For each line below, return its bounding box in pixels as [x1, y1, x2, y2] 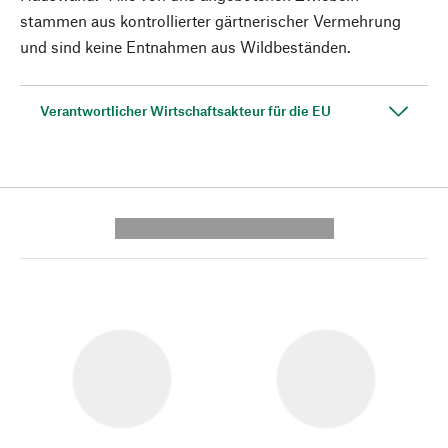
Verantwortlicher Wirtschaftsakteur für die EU [40, 102, 331, 119]
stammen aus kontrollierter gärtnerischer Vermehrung [20, 11, 401, 30]
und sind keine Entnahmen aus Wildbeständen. [20, 37, 351, 56]
